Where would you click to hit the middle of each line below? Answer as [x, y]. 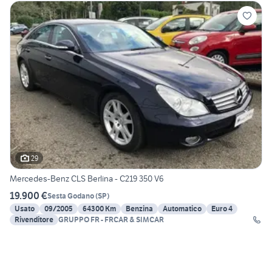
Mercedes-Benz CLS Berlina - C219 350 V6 [87, 179]
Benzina [139, 209]
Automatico [182, 209]
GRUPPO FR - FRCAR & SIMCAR [111, 220]
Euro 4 [222, 209]
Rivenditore [34, 220]
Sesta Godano [71, 195]
